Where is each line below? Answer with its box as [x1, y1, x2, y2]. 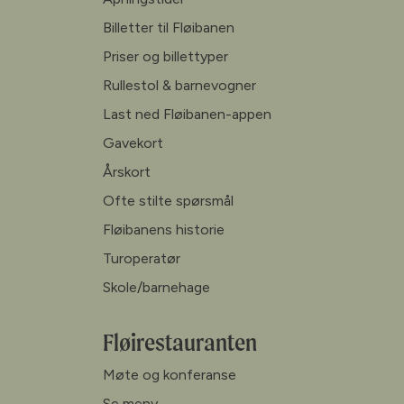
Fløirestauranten [103, 327, 257, 356]
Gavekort [103, 133, 163, 151]
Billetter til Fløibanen [103, 18, 234, 36]
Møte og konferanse [103, 365, 236, 383]
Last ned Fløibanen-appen [103, 105, 271, 123]
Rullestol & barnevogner [103, 76, 256, 94]
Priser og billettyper [103, 47, 228, 65]
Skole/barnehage [103, 278, 210, 296]
